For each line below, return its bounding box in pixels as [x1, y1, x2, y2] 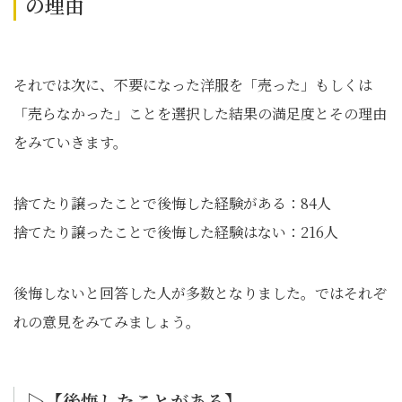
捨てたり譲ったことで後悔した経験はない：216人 [13, 222, 338, 242]
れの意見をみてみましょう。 [13, 311, 200, 332]
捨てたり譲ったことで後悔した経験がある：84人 [13, 193, 331, 214]
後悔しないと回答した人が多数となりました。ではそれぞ [13, 283, 387, 303]
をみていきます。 [13, 132, 127, 153]
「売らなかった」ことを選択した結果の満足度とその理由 [13, 103, 387, 124]
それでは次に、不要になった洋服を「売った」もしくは [13, 74, 372, 95]
